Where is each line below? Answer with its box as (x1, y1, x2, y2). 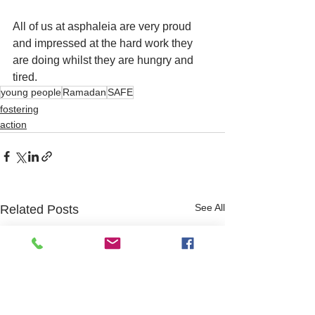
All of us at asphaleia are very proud (13, 20, 194, 33)
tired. (13, 71, 40, 84)
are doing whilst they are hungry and (13, 54, 196, 67)
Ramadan (63, 86, 106, 98)
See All (195, 202, 225, 214)
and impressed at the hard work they (13, 37, 195, 50)
